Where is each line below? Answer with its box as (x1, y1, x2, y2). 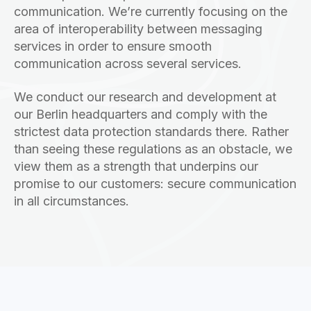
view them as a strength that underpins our (14, 158, 258, 174)
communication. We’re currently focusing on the (14, 4, 287, 19)
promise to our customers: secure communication (14, 176, 296, 191)
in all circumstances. (14, 193, 129, 208)
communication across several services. (14, 56, 245, 72)
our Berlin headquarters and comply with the (14, 106, 267, 121)
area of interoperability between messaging (14, 22, 262, 37)
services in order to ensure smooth (14, 39, 212, 54)
